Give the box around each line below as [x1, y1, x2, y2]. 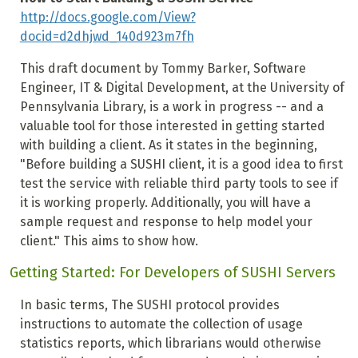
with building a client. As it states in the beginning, [19, 137, 317, 153]
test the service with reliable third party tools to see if [19, 176, 338, 192]
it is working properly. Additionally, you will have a [19, 195, 311, 211]
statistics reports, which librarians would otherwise [19, 336, 321, 352]
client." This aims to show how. [19, 233, 198, 249]
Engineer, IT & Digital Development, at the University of [19, 80, 344, 96]
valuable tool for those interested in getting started [19, 118, 325, 134]
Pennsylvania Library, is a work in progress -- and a [19, 99, 324, 115]
